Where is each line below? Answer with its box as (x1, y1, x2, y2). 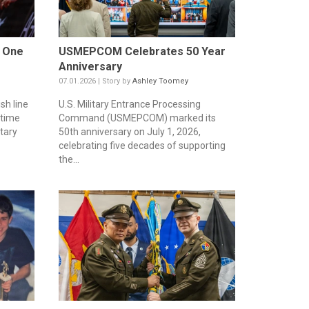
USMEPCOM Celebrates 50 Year (58, 44, 226, 58)
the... (58, 153, 79, 165)
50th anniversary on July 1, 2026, (58, 126, 201, 137)
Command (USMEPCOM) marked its (58, 112, 216, 123)
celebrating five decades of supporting (58, 139, 226, 151)
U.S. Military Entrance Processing (58, 98, 201, 110)
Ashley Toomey (132, 76, 188, 86)
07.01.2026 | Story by (58, 76, 132, 86)
